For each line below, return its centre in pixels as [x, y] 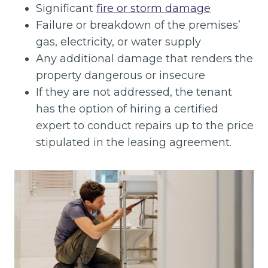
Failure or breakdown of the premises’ [138, 25]
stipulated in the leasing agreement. [134, 142]
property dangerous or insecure [121, 75]
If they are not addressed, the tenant [134, 92]
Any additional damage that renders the [144, 58]
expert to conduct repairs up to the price [145, 125]
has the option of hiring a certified [127, 109]
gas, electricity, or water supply [118, 42]
